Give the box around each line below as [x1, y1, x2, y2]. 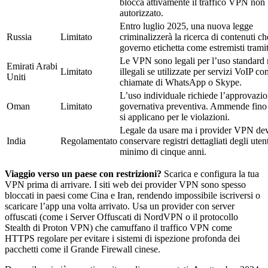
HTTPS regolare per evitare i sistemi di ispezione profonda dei [5, 233, 240, 243]
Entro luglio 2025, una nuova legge [120, 20, 253, 31]
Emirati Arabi [7, 60, 57, 71]
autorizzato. [120, 7, 163, 18]
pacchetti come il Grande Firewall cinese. [5, 243, 160, 254]
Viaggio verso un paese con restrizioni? [5, 168, 162, 179]
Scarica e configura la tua [162, 168, 259, 179]
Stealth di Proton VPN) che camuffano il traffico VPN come [5, 222, 232, 233]
